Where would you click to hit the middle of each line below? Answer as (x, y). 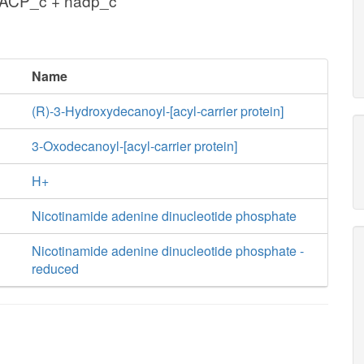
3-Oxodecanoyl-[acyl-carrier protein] (134, 146)
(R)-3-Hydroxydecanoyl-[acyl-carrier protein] (157, 111)
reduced (55, 269)
